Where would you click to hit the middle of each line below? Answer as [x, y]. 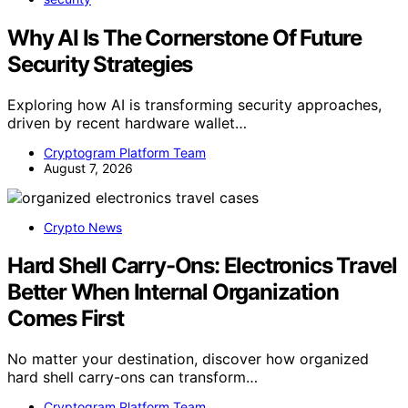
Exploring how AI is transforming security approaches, [194, 104]
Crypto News [83, 227]
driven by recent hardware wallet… [127, 122]
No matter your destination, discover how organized [188, 359]
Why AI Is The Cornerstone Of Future [184, 37]
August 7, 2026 [88, 168]
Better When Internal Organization [173, 292]
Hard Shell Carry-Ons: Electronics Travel [202, 266]
